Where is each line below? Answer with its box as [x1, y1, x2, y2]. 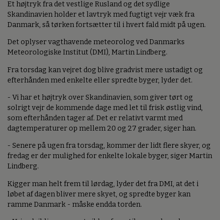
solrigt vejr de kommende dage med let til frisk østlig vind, [7, 104, 203, 112]
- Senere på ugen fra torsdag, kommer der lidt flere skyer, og [7, 141, 211, 150]
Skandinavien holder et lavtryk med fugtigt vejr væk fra [7, 10, 194, 19]
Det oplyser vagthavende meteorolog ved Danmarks [7, 38, 185, 47]
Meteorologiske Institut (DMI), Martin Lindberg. [7, 48, 167, 57]
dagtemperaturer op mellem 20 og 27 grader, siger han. [7, 124, 196, 133]
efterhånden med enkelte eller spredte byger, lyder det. [7, 76, 192, 84]
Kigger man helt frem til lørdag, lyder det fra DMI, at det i [7, 179, 198, 188]
